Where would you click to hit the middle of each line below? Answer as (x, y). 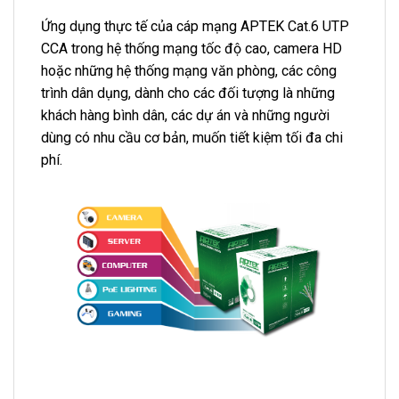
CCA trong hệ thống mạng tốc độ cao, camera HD (191, 49)
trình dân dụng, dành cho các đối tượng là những (188, 94)
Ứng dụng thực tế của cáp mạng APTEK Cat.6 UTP (195, 27)
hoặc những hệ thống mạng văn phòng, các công (189, 71)
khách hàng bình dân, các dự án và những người (185, 116)
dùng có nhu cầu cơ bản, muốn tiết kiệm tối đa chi (192, 138)
